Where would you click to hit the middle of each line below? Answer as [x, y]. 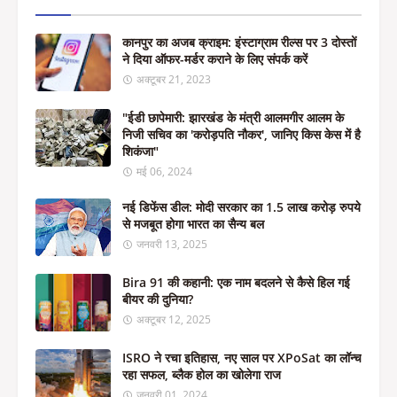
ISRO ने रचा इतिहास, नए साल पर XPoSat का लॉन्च [242, 358]
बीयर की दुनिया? [158, 299]
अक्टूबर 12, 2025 [174, 319]
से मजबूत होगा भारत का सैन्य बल [193, 224]
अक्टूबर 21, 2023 [174, 79]
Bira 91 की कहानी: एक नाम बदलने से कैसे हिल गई [236, 282]
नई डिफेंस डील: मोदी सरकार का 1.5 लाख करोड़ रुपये [241, 207]
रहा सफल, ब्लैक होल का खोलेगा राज [202, 374]
